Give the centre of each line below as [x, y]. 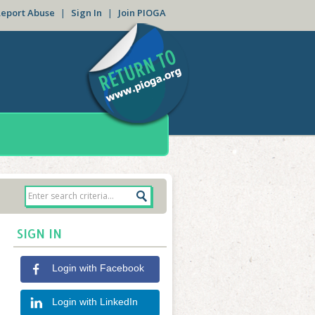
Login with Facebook [98, 268]
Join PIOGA [142, 13]
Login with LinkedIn [95, 302]
